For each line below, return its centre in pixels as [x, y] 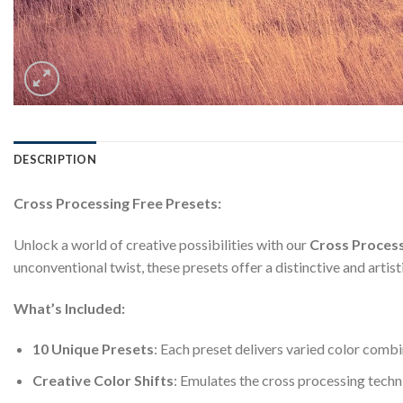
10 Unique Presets [93, 349]
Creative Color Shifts [103, 380]
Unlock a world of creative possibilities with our [160, 244]
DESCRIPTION [55, 159]
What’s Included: [69, 308]
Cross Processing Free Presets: [117, 203]
